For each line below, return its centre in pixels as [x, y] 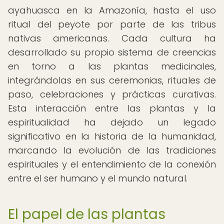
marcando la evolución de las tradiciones [112, 150]
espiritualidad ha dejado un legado [112, 122]
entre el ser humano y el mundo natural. [98, 178]
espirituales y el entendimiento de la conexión [112, 164]
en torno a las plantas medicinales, [112, 66]
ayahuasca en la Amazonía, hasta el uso [112, 10]
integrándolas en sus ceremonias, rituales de [112, 80]
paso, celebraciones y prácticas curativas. [112, 94]
